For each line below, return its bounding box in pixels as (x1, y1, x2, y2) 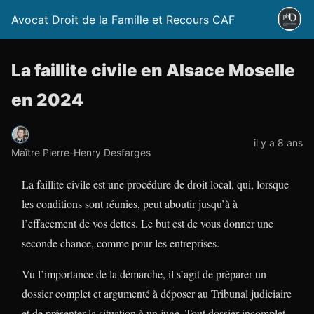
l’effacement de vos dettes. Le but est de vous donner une (22, 215, 273, 231)
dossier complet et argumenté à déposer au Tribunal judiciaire (22, 285, 292, 301)
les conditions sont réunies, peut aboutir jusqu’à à (22, 196, 238, 211)
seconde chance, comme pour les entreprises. (22, 235, 219, 250)
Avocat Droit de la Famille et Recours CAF (11, 13, 235, 27)
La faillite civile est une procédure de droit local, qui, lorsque (22, 176, 289, 191)
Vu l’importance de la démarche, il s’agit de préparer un (22, 266, 266, 281)
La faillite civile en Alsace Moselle (11, 60, 295, 81)
